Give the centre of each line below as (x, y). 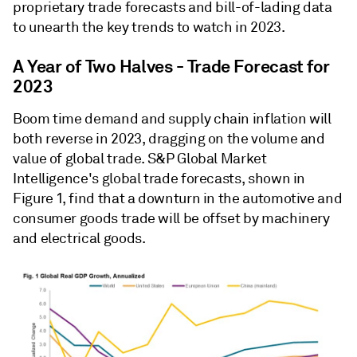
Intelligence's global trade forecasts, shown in (159, 178)
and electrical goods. (79, 238)
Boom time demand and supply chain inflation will (172, 119)
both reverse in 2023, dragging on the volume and (169, 139)
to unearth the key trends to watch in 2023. (149, 27)
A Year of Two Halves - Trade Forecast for (171, 66)
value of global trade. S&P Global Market (140, 159)
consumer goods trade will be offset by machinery (171, 218)
